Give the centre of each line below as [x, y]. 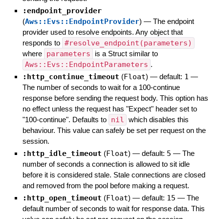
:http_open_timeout [62, 198]
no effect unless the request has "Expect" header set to [109, 109]
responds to [42, 43]
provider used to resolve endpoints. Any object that [102, 32]
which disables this [157, 119]
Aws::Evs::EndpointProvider [82, 21]
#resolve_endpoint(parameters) [128, 43]
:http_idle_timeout [62, 153]
